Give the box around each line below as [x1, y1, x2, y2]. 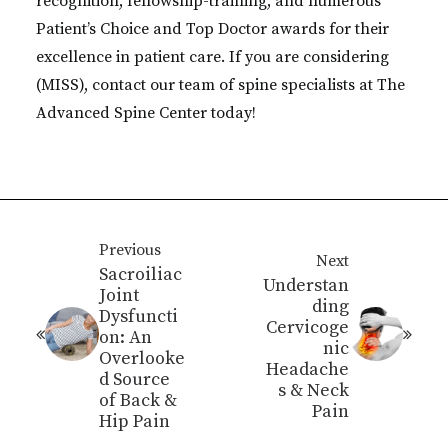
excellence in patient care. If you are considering [36, 47, 389, 67]
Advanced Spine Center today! [36, 103, 256, 123]
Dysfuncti [99, 305, 178, 328]
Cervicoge [266, 315, 349, 339]
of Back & [99, 389, 177, 412]
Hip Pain [99, 410, 170, 433]
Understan [263, 273, 349, 297]
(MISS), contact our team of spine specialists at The [36, 75, 405, 95]
